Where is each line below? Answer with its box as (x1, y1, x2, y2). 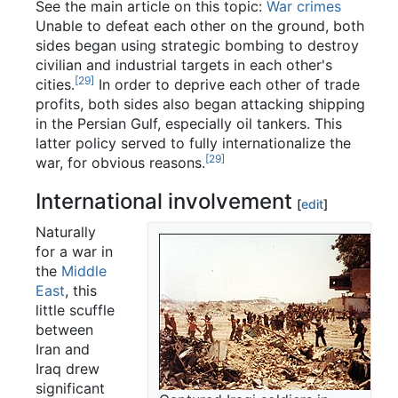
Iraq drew (36, 359, 99, 378)
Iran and (36, 339, 90, 358)
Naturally (36, 222, 96, 241)
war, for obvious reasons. (36, 153, 205, 171)
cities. (36, 75, 75, 93)
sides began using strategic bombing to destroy (36, 36, 359, 54)
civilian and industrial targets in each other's (36, 55, 332, 74)
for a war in (36, 242, 113, 260)
